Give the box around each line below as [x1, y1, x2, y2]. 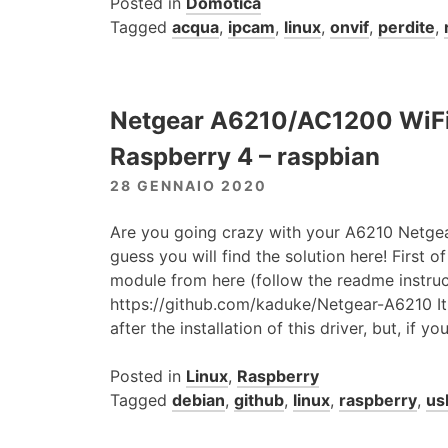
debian [172, 390, 225, 411]
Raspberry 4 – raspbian [110, 142, 380, 172]
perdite [378, 17, 435, 38]
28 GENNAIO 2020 [110, 177, 267, 195]
